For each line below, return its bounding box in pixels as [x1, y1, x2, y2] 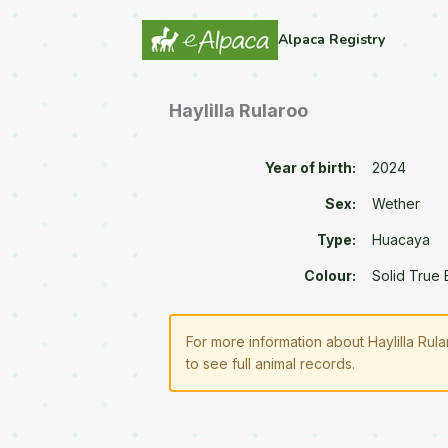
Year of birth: [265, 159, 357, 177]
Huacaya [372, 231, 431, 249]
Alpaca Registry [278, 30, 385, 49]
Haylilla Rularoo [169, 100, 309, 122]
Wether [372, 195, 421, 213]
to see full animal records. [186, 355, 356, 373]
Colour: [304, 267, 357, 285]
